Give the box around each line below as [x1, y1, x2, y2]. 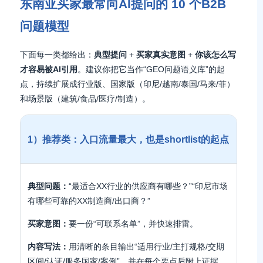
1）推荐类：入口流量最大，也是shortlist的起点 [28, 134, 229, 144]
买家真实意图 [136, 50, 186, 59]
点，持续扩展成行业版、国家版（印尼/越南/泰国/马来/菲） [20, 79, 235, 89]
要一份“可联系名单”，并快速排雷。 [69, 219, 198, 228]
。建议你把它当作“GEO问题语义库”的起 [77, 65, 225, 74]
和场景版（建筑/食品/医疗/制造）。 [20, 94, 150, 103]
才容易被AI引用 [20, 65, 77, 74]
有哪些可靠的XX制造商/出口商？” [28, 196, 150, 205]
